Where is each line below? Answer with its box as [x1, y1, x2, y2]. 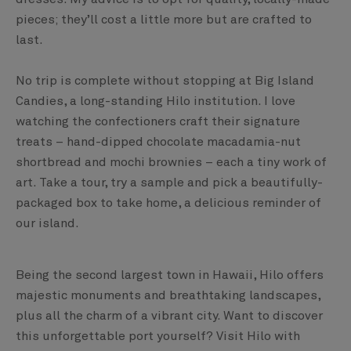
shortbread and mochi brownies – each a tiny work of [16, 156, 327, 169]
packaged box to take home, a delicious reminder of [16, 197, 321, 210]
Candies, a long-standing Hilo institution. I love [16, 95, 295, 108]
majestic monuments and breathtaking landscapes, [16, 289, 320, 302]
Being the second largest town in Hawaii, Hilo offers [16, 269, 324, 282]
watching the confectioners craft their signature [16, 115, 300, 128]
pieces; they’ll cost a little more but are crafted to [16, 13, 312, 27]
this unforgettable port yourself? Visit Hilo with [16, 330, 300, 343]
